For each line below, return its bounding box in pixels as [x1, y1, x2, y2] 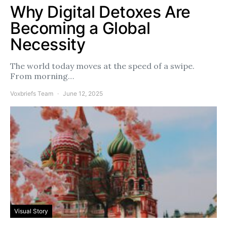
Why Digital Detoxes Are [10, 2, 191, 22]
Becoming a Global [10, 18, 150, 39]
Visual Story [14, 207, 48, 215]
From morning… [10, 71, 74, 82]
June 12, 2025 [63, 90, 103, 98]
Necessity [10, 34, 86, 55]
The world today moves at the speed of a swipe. [10, 61, 195, 71]
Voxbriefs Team [10, 90, 53, 98]
